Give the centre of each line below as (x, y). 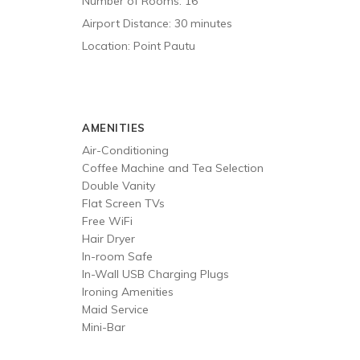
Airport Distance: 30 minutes (157, 23)
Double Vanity (119, 186)
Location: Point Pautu (139, 45)
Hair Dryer (108, 239)
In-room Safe (117, 256)
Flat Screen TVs (123, 203)
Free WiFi (107, 221)
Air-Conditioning (125, 150)
